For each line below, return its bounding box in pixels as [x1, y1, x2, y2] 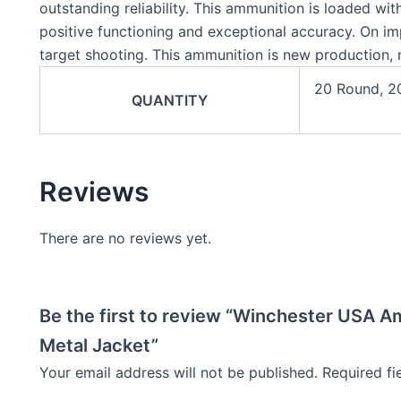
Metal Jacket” [39, 335, 158, 356]
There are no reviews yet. [39, 229, 211, 248]
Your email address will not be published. [39, 363, 318, 381]
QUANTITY [132, 91, 208, 110]
